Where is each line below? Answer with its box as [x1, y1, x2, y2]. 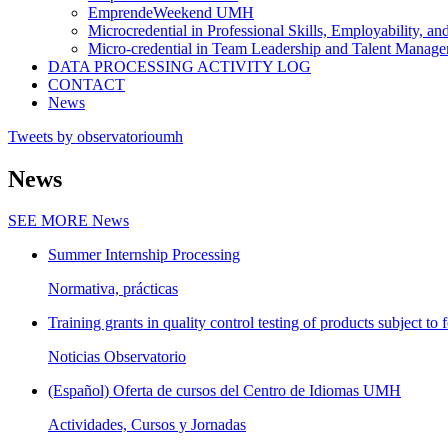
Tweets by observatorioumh [8, 127, 183, 145]
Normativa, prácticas [48, 280, 178, 298]
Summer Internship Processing [48, 246, 240, 264]
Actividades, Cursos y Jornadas [48, 416, 246, 434]
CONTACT [48, 75, 125, 93]
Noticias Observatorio [48, 348, 186, 366]
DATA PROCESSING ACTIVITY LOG [48, 57, 311, 75]
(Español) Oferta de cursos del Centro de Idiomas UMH [48, 382, 401, 400]
